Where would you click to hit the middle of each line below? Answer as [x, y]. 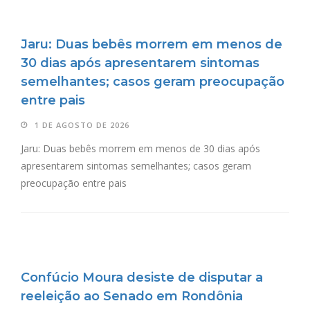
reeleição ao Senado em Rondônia [132, 297]
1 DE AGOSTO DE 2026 [82, 125]
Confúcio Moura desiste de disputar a [142, 278]
